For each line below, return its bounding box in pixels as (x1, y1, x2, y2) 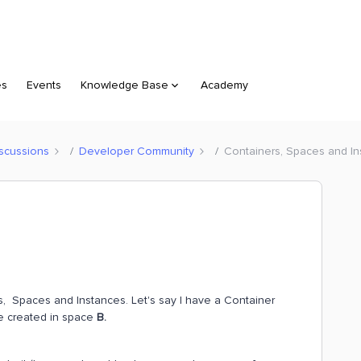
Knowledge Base (81, 78, 168, 92)
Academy (201, 78, 248, 92)
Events (27, 78, 61, 92)
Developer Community (79, 143, 194, 158)
